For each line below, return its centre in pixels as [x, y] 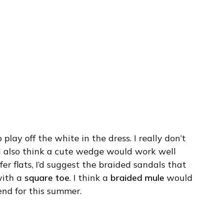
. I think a [90, 177]
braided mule [138, 177]
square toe [47, 177]
